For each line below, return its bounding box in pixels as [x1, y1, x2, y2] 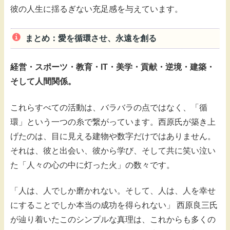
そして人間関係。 [10, 77, 76, 86]
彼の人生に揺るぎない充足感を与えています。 [10, 5, 183, 14]
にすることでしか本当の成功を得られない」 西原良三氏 [10, 200, 218, 209]
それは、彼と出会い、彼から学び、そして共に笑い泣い [10, 146, 216, 155]
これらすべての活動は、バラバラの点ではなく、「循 [10, 103, 207, 112]
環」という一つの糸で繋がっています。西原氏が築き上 [10, 117, 216, 126]
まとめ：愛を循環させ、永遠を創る [25, 34, 157, 43]
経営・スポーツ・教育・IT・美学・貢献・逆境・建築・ [10, 63, 215, 72]
